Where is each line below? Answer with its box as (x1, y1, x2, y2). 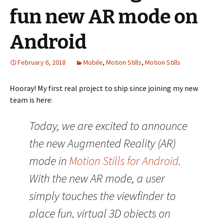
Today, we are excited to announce (29, 118, 187, 133)
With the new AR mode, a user (29, 170, 165, 186)
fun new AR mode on (10, 5, 198, 29)
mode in (29, 153, 69, 168)
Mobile (83, 57, 103, 67)
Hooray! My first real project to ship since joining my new (10, 83, 198, 93)
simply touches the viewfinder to (29, 188, 176, 203)
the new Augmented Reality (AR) (29, 135, 176, 151)
